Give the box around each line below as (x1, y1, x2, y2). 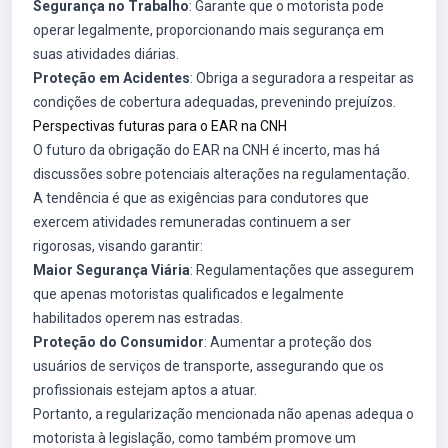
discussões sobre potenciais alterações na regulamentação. (33, 166, 410, 182)
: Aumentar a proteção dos (204, 334, 372, 350)
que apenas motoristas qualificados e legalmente (33, 286, 344, 302)
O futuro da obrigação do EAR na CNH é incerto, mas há (33, 142, 380, 158)
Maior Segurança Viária (33, 262, 190, 278)
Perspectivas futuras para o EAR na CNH (33, 118, 287, 134)
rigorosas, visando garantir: (33, 238, 203, 254)
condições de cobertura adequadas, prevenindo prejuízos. (33, 94, 396, 110)
